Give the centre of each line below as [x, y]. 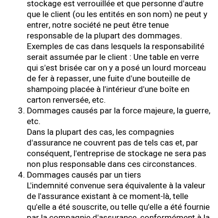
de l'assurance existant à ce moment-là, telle [108, 196]
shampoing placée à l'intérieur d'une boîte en [108, 89]
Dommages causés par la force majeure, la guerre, [118, 111]
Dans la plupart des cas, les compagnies [100, 132]
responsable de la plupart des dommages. [104, 36]
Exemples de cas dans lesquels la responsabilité [116, 46]
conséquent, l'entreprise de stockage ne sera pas [117, 154]
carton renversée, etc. [66, 100]
